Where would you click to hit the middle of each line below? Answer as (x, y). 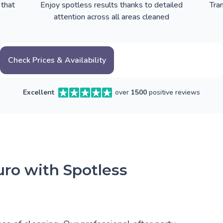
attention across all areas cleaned (111, 17)
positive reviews (173, 93)
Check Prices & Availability (57, 60)
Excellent (39, 93)
